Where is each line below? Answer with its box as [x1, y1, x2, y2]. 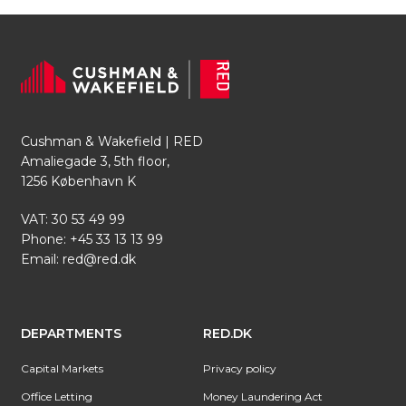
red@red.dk [63, 251, 136, 268]
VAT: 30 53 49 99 [21, 211, 125, 228]
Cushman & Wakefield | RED [21, 133, 203, 150]
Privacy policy [203, 362, 276, 376]
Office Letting [21, 390, 92, 404]
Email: [21, 251, 63, 268]
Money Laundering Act [203, 390, 323, 404]
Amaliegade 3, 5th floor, [21, 153, 169, 170]
